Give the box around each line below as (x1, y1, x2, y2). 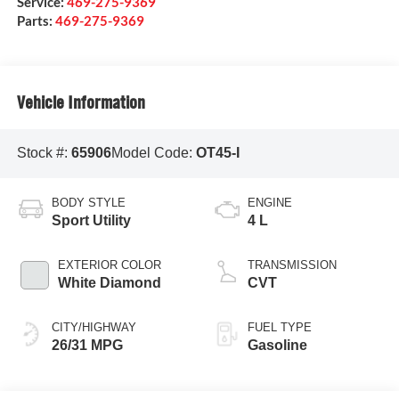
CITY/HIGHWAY (51, 320, 136, 334)
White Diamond (57, 274, 161, 290)
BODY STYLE (51, 195, 126, 209)
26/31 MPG (51, 337, 123, 353)
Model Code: (110, 145, 196, 161)
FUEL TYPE (248, 320, 312, 334)
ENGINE (248, 195, 292, 209)
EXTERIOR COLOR (57, 257, 161, 272)
